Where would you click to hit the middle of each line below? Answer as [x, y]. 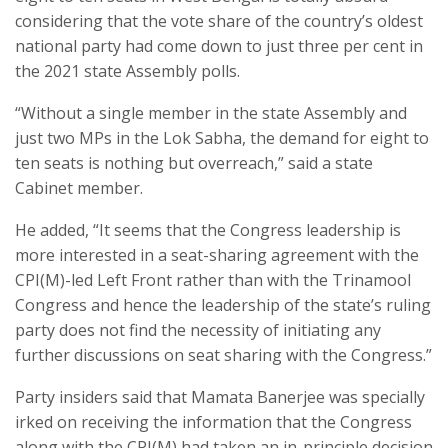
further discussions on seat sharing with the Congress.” [223, 354]
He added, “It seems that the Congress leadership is [208, 229]
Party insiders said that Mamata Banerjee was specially [220, 396]
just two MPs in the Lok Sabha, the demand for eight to [222, 137]
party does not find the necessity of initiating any [198, 329]
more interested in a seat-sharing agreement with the [217, 254]
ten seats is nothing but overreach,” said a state [194, 162]
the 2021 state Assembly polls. [127, 70]
